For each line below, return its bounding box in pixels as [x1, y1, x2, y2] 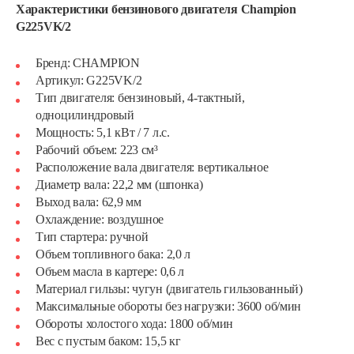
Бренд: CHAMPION [36, 56, 140, 70]
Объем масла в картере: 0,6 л [36, 265, 185, 278]
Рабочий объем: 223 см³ [36, 143, 158, 156]
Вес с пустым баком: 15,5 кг [36, 334, 181, 348]
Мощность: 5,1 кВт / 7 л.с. [36, 126, 170, 139]
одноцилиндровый [36, 108, 134, 122]
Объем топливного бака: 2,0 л [36, 247, 191, 261]
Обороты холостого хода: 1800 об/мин [36, 317, 234, 330]
